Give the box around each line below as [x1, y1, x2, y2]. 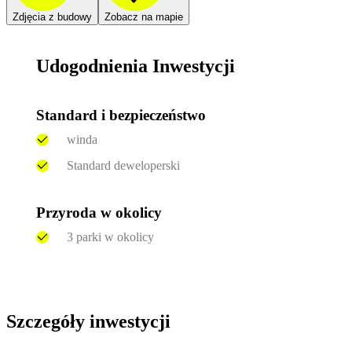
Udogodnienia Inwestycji [36, 55, 236, 76]
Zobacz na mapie [104, 11, 183, 24]
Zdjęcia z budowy [13, 11, 92, 24]
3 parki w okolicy [66, 229, 154, 244]
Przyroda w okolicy [36, 203, 163, 221]
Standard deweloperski [66, 158, 180, 172]
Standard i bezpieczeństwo [36, 107, 207, 124]
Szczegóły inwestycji [6, 311, 170, 332]
